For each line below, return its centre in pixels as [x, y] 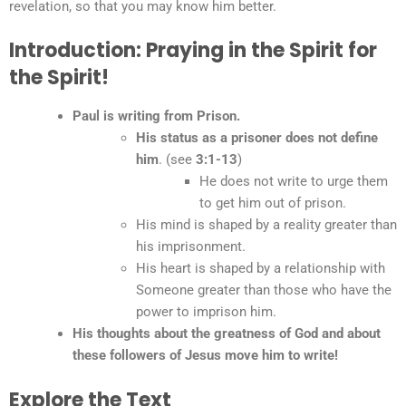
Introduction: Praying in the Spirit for [193, 50]
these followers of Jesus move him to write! [205, 355]
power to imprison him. [206, 312]
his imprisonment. [191, 246]
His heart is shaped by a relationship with [261, 268]
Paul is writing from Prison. [156, 116]
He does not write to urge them [294, 181]
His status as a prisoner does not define [257, 138]
